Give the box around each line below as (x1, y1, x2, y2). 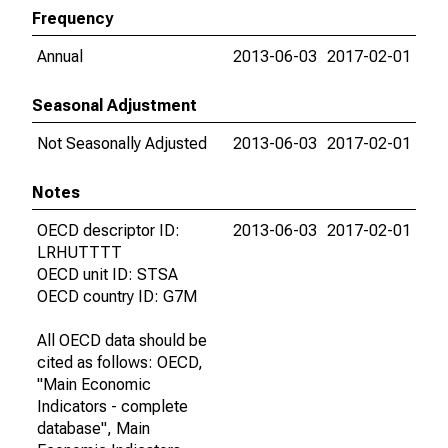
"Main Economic (37, 375, 151, 394)
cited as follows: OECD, (37, 353, 203, 372)
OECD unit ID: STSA (37, 265, 178, 284)
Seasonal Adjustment (32, 96, 197, 115)
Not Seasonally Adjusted (37, 134, 207, 153)
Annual (37, 47, 83, 66)
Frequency (32, 9, 113, 28)
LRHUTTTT (37, 243, 122, 262)
